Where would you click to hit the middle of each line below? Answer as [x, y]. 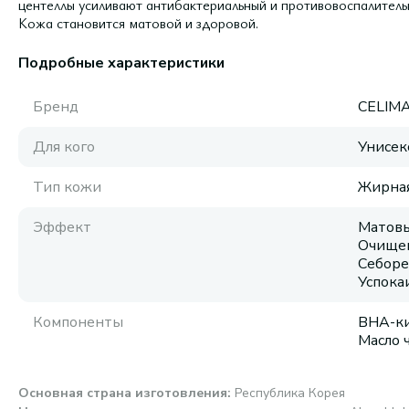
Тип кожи [67, 187]
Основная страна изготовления [123, 393]
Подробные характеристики [121, 63]
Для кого [64, 147]
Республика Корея [290, 393]
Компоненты [78, 322]
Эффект [62, 227]
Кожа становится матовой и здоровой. [138, 23]
